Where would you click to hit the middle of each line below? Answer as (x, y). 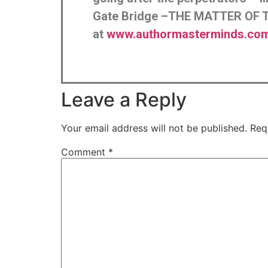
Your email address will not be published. (154, 128)
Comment (85, 152)
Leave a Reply (124, 99)
